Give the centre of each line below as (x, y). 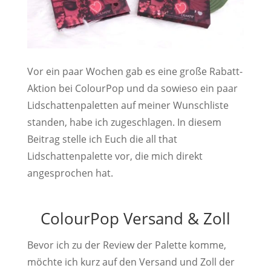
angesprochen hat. (70, 173)
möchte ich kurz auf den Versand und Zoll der (131, 262)
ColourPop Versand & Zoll (135, 219)
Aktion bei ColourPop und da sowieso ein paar (132, 89)
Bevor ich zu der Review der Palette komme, (126, 245)
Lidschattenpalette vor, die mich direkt (115, 156)
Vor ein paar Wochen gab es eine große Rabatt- (135, 72)
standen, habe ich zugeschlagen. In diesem (124, 122)
